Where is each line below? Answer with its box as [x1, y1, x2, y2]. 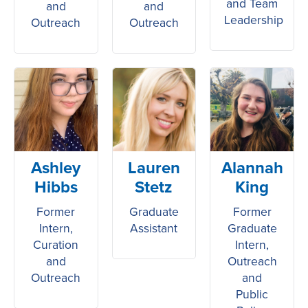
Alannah [221, 155, 283, 180]
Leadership [224, 10, 284, 29]
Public [236, 285, 269, 303]
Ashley [31, 155, 81, 180]
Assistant [130, 219, 178, 237]
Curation [33, 235, 79, 254]
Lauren [127, 155, 180, 180]
